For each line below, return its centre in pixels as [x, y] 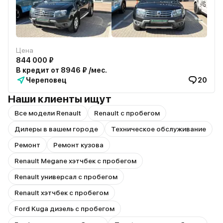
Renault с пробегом [127, 113]
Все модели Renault [48, 113]
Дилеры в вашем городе [56, 129]
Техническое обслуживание [159, 129]
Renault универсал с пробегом [66, 177]
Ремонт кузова [78, 145]
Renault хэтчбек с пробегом [61, 193]
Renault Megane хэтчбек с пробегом [75, 161]
